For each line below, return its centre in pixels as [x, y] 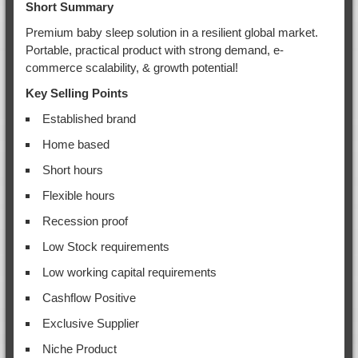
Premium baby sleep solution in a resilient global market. [171, 32]
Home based [76, 144]
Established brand [89, 118]
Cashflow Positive [89, 297]
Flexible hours [78, 195]
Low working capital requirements [129, 272]
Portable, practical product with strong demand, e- [154, 50]
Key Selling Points [76, 93]
